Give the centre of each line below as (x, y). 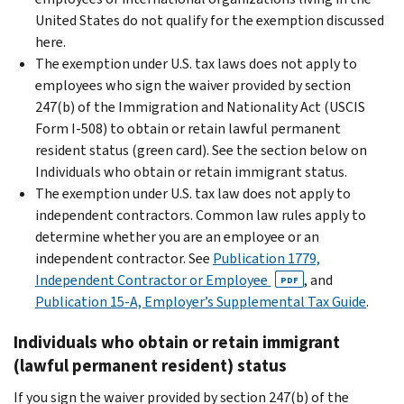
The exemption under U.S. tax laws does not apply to (196, 63)
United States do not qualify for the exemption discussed (210, 20)
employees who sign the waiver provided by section (193, 85)
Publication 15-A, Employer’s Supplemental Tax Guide (201, 301)
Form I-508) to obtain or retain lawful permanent (188, 128)
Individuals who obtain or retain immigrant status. (191, 171)
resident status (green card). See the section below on (201, 150)
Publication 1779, (266, 258)
